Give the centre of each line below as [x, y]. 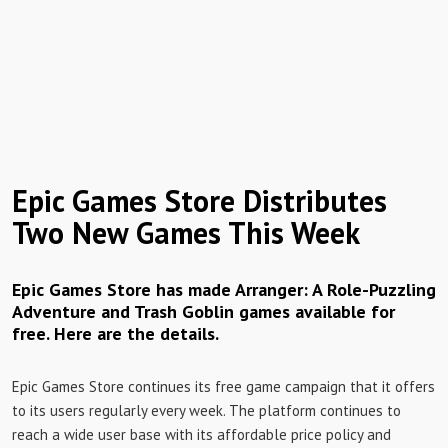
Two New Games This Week [186, 232]
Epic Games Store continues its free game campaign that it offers [223, 386]
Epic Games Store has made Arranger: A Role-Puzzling [224, 289]
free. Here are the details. [115, 333]
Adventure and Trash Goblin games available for [203, 311]
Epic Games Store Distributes [199, 200]
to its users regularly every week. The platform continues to [206, 410]
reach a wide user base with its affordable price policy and [201, 434]
